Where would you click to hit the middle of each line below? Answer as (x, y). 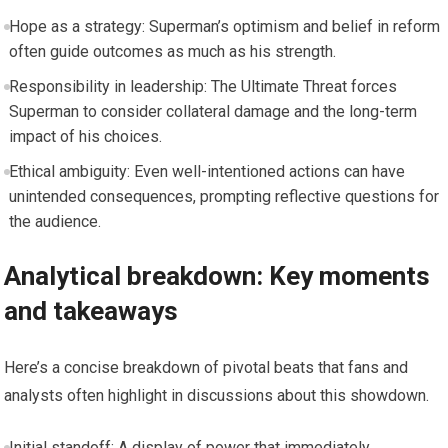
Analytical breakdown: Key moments (217, 275)
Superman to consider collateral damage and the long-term (212, 111)
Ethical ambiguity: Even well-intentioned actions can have (206, 171)
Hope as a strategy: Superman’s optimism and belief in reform (224, 26)
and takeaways (91, 310)
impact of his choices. (85, 136)
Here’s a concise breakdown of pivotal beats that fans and (206, 367)
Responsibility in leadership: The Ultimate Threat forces (202, 86)
